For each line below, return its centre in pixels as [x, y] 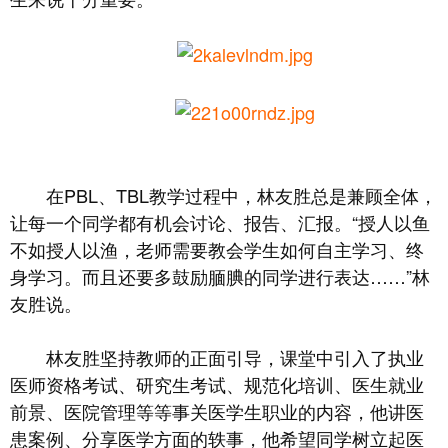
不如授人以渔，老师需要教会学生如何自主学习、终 [217, 249]
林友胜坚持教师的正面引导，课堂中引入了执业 [235, 357]
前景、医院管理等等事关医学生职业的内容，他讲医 [217, 411]
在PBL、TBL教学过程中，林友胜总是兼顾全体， [241, 195]
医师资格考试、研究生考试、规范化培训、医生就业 [217, 384]
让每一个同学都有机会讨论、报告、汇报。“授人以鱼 [220, 222]
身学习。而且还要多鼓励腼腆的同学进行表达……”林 [220, 276]
